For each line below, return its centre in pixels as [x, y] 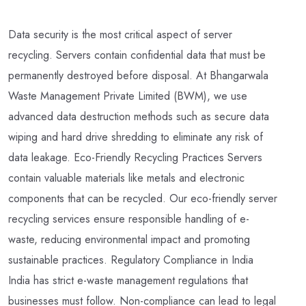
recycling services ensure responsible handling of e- [129, 219]
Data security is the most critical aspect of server [120, 34]
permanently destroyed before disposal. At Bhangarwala [138, 75]
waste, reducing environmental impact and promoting [129, 239]
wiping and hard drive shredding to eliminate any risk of [136, 137]
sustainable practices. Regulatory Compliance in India [131, 260]
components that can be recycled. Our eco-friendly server [143, 198]
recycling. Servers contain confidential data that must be [137, 55]
